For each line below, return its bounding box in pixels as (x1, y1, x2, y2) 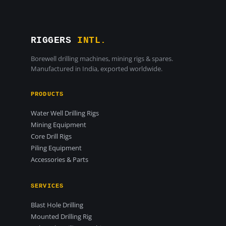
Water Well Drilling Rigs (30, 108, 99, 118)
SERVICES (30, 183, 64, 190)
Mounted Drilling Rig (30, 212, 92, 221)
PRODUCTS (30, 91, 64, 98)
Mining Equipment (30, 120, 86, 129)
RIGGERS (30, 35, 78, 45)
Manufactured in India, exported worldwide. (30, 64, 162, 73)
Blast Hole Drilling (30, 200, 83, 209)
